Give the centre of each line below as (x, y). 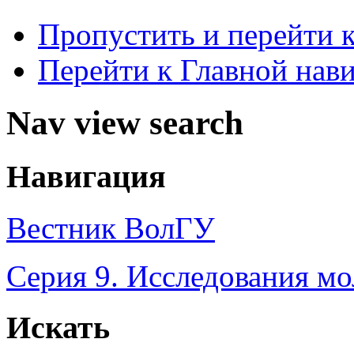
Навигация (86, 177)
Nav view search (125, 123)
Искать (58, 327)
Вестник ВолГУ (111, 228)
